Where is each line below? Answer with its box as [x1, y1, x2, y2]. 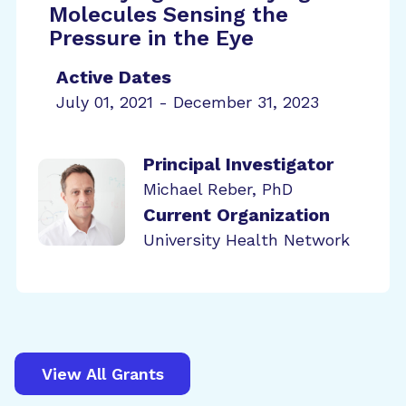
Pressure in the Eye [49, 25, 254, 51]
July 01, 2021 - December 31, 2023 [56, 92, 319, 111]
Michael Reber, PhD [143, 179, 293, 198]
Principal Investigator [143, 153, 333, 175]
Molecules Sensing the [49, 2, 288, 27]
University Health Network [143, 230, 350, 249]
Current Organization [143, 204, 330, 226]
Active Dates [56, 66, 171, 88]
